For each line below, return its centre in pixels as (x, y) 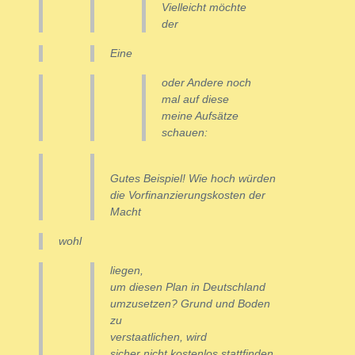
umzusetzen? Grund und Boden (190, 304)
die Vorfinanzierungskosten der (188, 195)
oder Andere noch (206, 83)
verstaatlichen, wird (158, 337)
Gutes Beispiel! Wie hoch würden (193, 179)
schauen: (185, 133)
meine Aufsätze (200, 116)
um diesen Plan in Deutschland (188, 287)
